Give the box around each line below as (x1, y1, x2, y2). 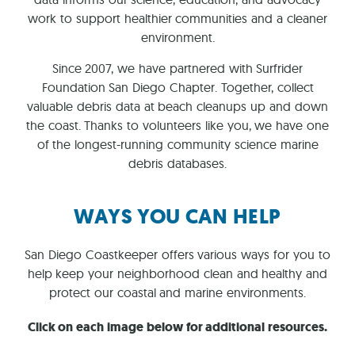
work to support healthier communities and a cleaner (28, 10, 327, 27)
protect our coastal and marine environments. (49, 284, 306, 300)
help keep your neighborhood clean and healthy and (27, 265, 328, 281)
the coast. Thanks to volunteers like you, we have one (25, 116, 330, 133)
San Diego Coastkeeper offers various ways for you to (25, 246, 330, 262)
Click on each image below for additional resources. (27, 318, 328, 335)
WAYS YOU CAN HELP (74, 202, 281, 231)
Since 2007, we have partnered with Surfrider (52, 59, 303, 76)
